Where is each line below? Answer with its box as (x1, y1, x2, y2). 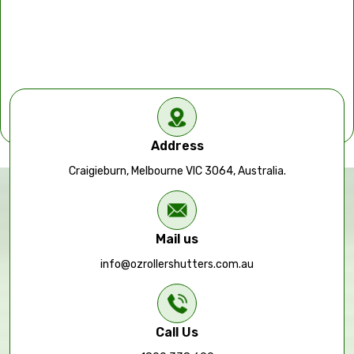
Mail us (156, 232, 198, 247)
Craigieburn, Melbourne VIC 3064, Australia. (68, 164, 286, 178)
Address (150, 138, 204, 153)
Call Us (156, 325, 198, 340)
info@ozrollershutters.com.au (100, 258, 254, 271)
